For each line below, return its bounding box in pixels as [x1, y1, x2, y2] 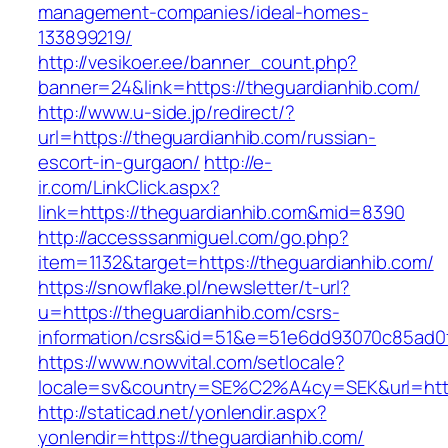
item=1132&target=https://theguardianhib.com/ [38, 249, 434, 276]
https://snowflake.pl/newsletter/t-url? [38, 274, 351, 301]
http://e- [204, 149, 273, 176]
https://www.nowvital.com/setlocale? [38, 349, 345, 376]
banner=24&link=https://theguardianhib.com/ [38, 74, 420, 101]
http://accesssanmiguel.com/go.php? [38, 224, 349, 251]
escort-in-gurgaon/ [38, 149, 201, 176]
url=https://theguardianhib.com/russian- [38, 124, 377, 151]
